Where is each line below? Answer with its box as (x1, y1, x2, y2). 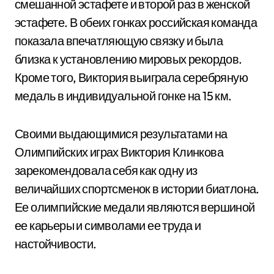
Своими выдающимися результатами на (15, 126, 228, 141)
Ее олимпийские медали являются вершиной (15, 199, 255, 215)
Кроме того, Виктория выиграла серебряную (15, 70, 248, 85)
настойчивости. (15, 236, 97, 251)
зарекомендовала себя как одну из (15, 163, 198, 178)
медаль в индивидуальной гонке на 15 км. (15, 88, 232, 103)
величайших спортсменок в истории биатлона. (15, 181, 259, 196)
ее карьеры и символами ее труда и (15, 218, 201, 233)
